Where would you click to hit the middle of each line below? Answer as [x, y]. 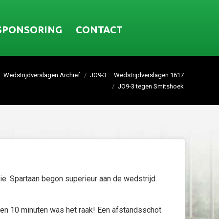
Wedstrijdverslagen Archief [42, 75]
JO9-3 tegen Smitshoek [151, 86]
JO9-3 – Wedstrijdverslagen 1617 [137, 75]
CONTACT [99, 29]
